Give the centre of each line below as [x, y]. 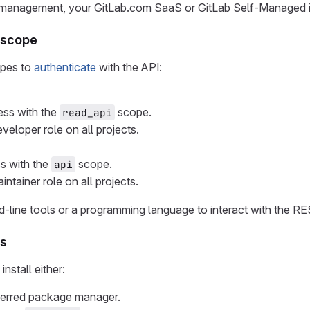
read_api [87, 112]
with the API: [129, 67]
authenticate [65, 67]
